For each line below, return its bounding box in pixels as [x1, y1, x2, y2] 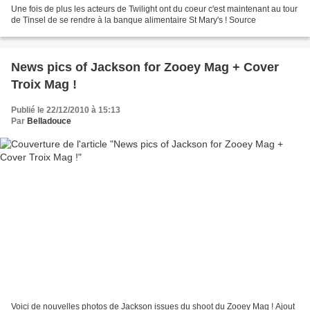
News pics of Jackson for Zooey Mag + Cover [11, 60, 279, 75]
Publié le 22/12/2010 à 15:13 [11, 105, 120, 116]
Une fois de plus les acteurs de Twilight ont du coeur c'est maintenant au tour [11, 4, 298, 15]
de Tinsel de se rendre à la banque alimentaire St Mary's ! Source [11, 15, 256, 26]
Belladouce [27, 116, 71, 127]
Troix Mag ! [11, 77, 77, 92]
